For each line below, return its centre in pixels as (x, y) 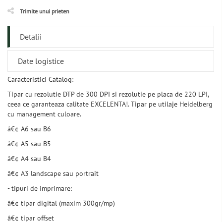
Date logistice (41, 61)
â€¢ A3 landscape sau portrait (53, 174)
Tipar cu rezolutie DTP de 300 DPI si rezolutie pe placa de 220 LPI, (108, 94)
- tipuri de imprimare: (40, 189)
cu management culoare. (44, 114)
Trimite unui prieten (45, 11)
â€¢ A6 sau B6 (29, 129)
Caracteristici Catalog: (40, 80)
